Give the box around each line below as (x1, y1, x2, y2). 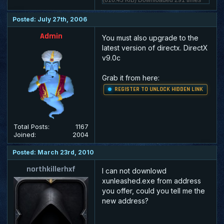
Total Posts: (13, 122, 49, 130)
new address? (102, 196, 148, 205)
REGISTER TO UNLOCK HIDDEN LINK (114, 85, 203, 93)
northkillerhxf (26, 163, 75, 174)
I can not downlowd (102, 166, 166, 175)
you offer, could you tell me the (102, 186, 205, 195)
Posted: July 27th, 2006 (12, 15, 87, 23)
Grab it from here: (102, 73, 159, 82)
